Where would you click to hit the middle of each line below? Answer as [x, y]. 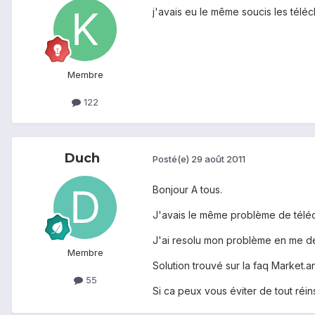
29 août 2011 [218, 159]
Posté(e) [172, 159]
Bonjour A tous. [187, 189]
